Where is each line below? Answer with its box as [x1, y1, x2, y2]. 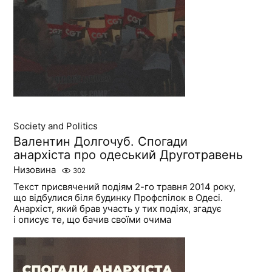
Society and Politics [13, 120, 98, 132]
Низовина [13, 163, 56, 175]
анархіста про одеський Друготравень [13, 147, 243, 162]
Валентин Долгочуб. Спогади [13, 134, 188, 149]
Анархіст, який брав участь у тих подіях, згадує [13, 202, 222, 214]
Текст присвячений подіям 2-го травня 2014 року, [13, 180, 236, 192]
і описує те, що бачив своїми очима [13, 213, 172, 225]
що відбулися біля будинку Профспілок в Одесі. [13, 191, 223, 203]
